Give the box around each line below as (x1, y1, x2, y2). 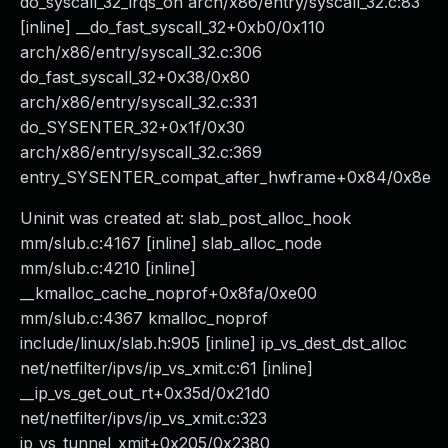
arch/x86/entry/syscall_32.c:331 (20, 92, 258, 112)
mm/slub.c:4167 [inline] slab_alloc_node (20, 233, 322, 253)
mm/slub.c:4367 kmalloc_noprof (20, 308, 268, 328)
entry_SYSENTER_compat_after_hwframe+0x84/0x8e (20, 167, 431, 187)
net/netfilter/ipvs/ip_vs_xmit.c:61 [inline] (20, 358, 313, 378)
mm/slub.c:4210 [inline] (20, 258, 196, 278)
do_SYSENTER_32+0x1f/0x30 (20, 117, 245, 137)
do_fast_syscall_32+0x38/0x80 (20, 67, 250, 87)
